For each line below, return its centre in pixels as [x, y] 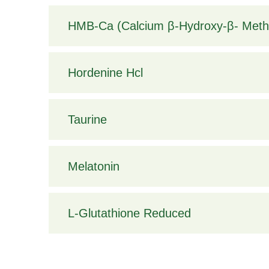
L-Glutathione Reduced [129, 213]
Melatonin [93, 167]
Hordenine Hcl [105, 73]
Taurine [87, 120]
